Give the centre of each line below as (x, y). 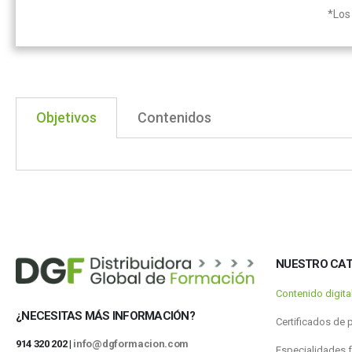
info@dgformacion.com (131, 344)
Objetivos (66, 118)
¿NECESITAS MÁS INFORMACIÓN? (105, 316)
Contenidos (174, 118)
